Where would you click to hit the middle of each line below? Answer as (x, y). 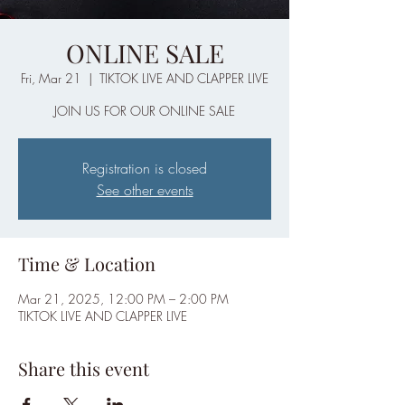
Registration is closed (145, 168)
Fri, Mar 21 (51, 78)
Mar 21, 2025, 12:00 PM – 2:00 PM (123, 298)
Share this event (84, 368)
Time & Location (87, 263)
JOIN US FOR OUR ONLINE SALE (145, 110)
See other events (145, 189)
